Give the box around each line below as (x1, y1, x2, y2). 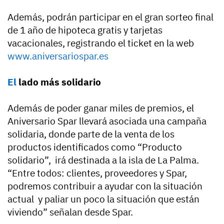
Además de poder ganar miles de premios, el (7, 101, 194, 114)
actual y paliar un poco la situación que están (7, 192, 199, 205)
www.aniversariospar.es (7, 49, 112, 62)
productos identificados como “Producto (7, 140, 182, 153)
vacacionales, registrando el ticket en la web (7, 36, 194, 49)
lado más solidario (16, 75, 101, 88)
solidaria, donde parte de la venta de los (7, 127, 174, 140)
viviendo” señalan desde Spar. (7, 205, 133, 218)
